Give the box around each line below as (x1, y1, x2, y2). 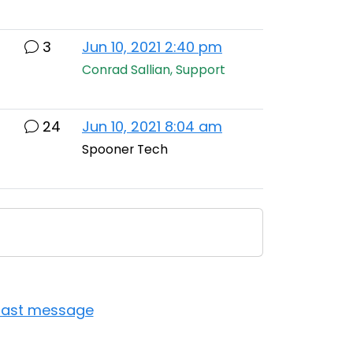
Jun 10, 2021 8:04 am (82, 117, 222, 136)
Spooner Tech (82, 140, 168, 158)
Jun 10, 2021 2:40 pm (82, 37, 222, 57)
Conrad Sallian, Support (82, 61, 225, 79)
